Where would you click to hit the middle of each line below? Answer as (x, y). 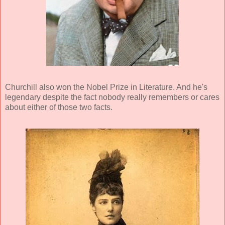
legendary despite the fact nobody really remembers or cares (112, 97)
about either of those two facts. (59, 107)
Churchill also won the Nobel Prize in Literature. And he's (106, 87)
